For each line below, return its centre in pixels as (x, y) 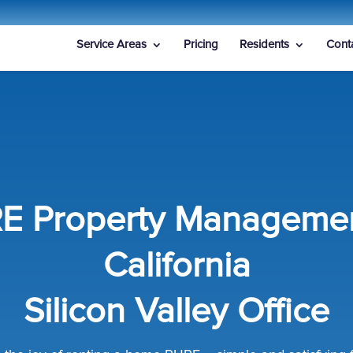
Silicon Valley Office (176, 312)
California (176, 266)
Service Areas (111, 45)
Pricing (201, 45)
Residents (264, 45)
